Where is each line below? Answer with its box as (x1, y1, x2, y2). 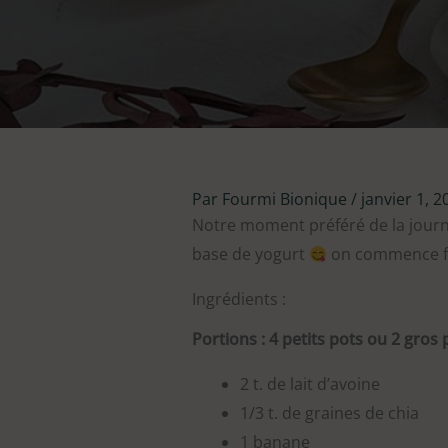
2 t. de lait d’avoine (240, 373, 380, 396)
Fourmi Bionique (222, 188, 351, 210)
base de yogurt (192, 243, 309, 265)
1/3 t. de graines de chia (240, 402, 419, 425)
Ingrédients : (192, 288, 286, 310)
